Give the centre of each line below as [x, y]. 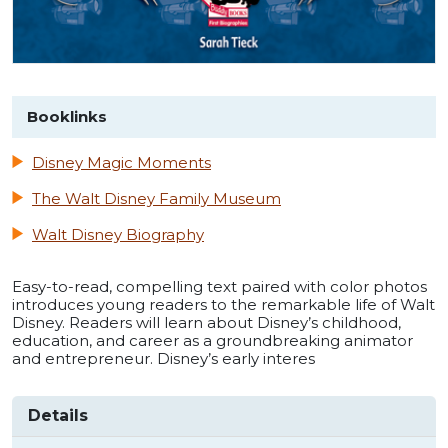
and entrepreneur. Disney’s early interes [163, 359]
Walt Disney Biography [118, 235]
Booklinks [67, 117]
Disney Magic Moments [121, 163]
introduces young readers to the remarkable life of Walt [223, 305]
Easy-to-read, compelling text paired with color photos [219, 287]
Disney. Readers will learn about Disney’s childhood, [206, 323]
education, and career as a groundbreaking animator [212, 341]
